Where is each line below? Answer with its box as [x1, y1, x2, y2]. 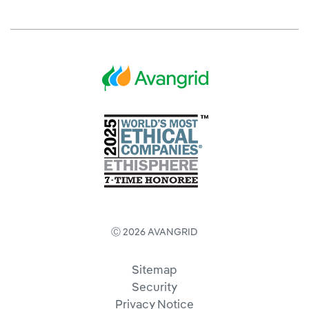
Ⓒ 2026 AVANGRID [111, 225, 198, 237]
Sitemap [132, 261, 177, 277]
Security [132, 279, 177, 294]
